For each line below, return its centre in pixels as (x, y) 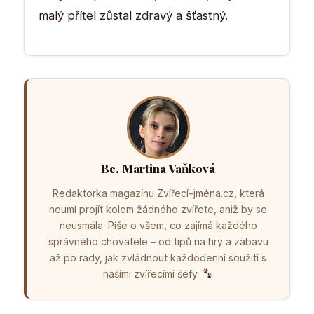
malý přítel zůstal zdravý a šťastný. (133, 15)
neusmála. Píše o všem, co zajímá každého (158, 225)
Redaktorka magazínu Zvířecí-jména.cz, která (158, 193)
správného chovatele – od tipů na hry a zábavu (158, 241)
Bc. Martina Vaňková (158, 168)
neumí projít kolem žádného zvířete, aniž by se (158, 209)
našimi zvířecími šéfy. (152, 273)
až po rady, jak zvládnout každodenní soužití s (158, 257)
